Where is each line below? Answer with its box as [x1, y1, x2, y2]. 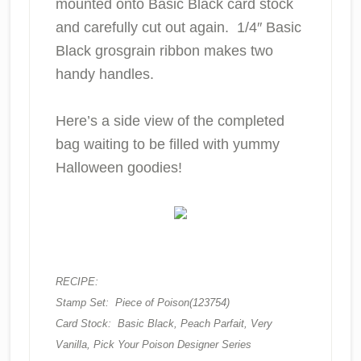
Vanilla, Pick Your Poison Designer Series [55, 338, 251, 351]
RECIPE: [55, 276, 98, 288]
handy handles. [55, 66, 154, 82]
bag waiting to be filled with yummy [55, 136, 280, 152]
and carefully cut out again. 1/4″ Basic [55, 19, 301, 35]
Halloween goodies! [55, 160, 182, 176]
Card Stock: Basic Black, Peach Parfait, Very [55, 317, 272, 330]
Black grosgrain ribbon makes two [55, 43, 273, 59]
